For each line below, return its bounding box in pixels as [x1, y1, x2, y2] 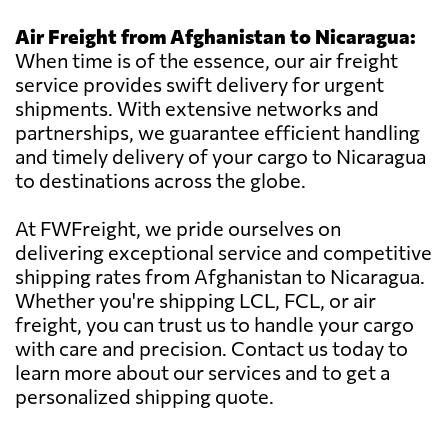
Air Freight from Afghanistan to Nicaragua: [15, 24, 416, 49]
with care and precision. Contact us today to [15, 336, 408, 361]
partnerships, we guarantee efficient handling [15, 120, 420, 145]
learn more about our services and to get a [15, 360, 390, 385]
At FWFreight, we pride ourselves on [15, 216, 341, 241]
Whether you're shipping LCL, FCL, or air [15, 288, 376, 313]
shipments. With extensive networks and [15, 96, 379, 121]
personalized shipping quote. [15, 384, 274, 409]
